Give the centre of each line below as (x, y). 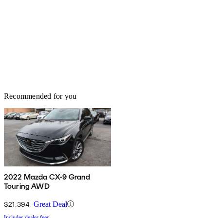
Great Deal (50, 204)
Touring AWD (27, 186)
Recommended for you (40, 96)
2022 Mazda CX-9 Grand (47, 177)
